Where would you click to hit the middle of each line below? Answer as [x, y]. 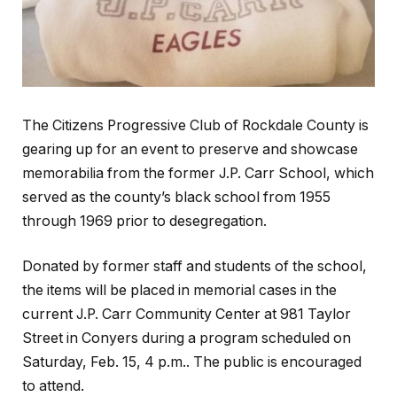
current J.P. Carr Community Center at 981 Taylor [187, 315]
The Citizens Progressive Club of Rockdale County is [195, 125]
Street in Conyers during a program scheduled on [187, 339]
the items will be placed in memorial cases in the [179, 291]
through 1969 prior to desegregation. [144, 221]
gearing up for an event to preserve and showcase [190, 149]
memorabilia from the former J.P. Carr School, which [198, 173]
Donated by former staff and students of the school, [195, 267]
